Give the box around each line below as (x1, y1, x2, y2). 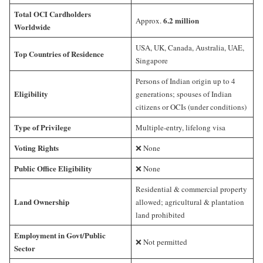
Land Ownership (14, 195, 69, 207)
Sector (14, 242, 35, 254)
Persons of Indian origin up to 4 (135, 75, 235, 86)
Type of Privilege (14, 121, 71, 133)
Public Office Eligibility (14, 162, 92, 174)
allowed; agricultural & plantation (135, 196, 244, 207)
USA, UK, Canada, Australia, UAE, (135, 42, 244, 53)
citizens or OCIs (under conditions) (135, 101, 247, 112)
